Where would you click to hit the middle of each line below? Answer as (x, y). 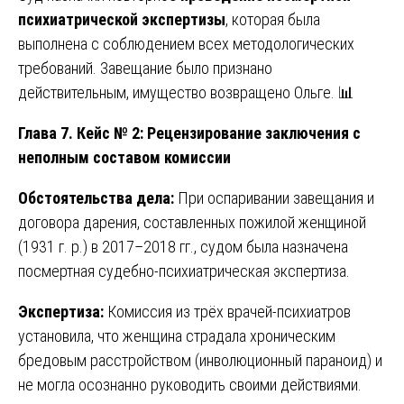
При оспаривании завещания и (274, 198)
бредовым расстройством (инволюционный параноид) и (200, 361)
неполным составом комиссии (124, 158)
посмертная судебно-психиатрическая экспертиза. (184, 271)
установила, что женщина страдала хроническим (177, 336)
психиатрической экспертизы (122, 20)
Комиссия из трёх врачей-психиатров (227, 312)
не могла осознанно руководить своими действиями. (190, 385)
